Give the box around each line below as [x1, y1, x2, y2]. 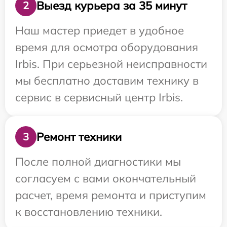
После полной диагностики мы [15, 155, 181, 169]
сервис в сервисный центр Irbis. [15, 90, 183, 105]
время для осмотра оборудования [15, 40, 198, 55]
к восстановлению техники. [15, 205, 162, 219]
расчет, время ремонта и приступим [15, 188, 206, 203]
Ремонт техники [36, 129, 122, 144]
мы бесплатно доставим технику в [15, 73, 199, 88]
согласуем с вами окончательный [15, 171, 196, 186]
